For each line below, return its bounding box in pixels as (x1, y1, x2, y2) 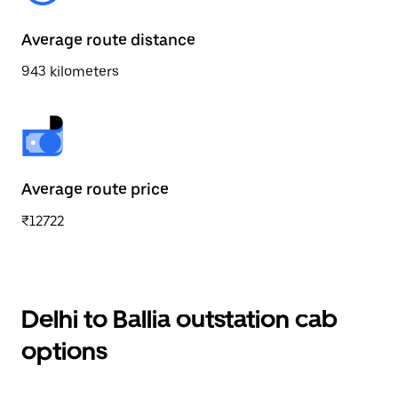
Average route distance (21, 30, 195, 49)
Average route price (21, 179, 169, 198)
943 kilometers (21, 63, 119, 80)
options (21, 336, 107, 366)
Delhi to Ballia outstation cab (21, 304, 338, 334)
